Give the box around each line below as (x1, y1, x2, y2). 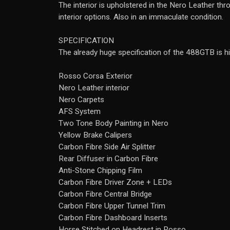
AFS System (59, 107, 101, 116)
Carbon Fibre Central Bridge (59, 189, 152, 199)
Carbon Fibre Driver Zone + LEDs (59, 178, 172, 187)
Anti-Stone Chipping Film (59, 166, 142, 175)
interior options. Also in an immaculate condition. (59, 12, 223, 22)
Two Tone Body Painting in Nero (59, 119, 168, 128)
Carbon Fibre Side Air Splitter (59, 142, 156, 151)
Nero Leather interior (59, 83, 129, 92)
